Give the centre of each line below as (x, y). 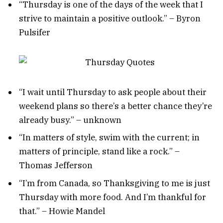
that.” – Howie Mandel (62, 211)
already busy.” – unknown (70, 120)
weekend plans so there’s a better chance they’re (115, 106)
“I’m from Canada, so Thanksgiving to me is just (114, 183)
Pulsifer (35, 33)
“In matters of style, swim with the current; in (109, 138)
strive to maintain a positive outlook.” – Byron (110, 19)
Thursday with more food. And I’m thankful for (112, 197)
